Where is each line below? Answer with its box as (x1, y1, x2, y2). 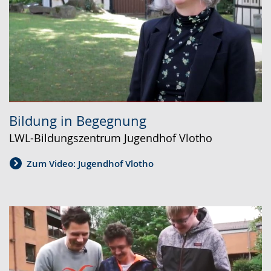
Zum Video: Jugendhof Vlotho (27, 157, 154, 171)
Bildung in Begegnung (9, 111, 146, 129)
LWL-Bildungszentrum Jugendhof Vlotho (9, 130, 212, 145)
